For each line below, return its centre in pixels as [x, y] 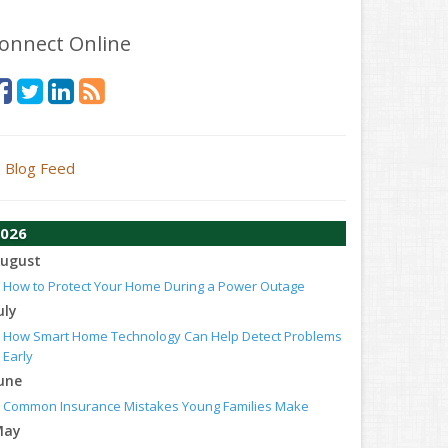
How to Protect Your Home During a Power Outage [154, 286]
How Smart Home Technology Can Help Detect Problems [172, 336]
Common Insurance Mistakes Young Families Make [156, 406]
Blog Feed [40, 168]
